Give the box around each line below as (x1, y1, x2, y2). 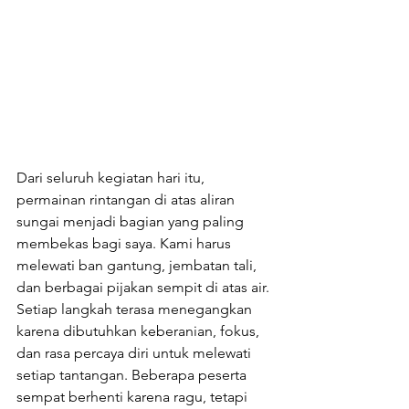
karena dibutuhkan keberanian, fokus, (16, 321, 263, 340)
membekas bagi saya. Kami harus (16, 234, 235, 252)
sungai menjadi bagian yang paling (16, 212, 247, 230)
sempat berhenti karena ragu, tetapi (16, 387, 251, 405)
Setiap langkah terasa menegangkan (16, 299, 256, 318)
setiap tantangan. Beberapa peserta (16, 365, 250, 383)
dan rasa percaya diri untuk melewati (16, 343, 255, 362)
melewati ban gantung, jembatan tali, (16, 256, 260, 274)
